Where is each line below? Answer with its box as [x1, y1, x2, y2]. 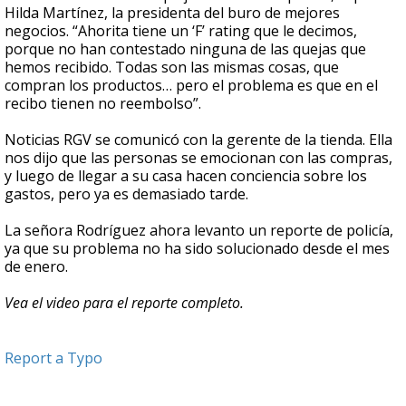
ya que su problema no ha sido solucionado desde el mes [5, 238, 390, 259]
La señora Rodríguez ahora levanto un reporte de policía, [5, 220, 393, 241]
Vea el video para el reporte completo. [5, 293, 244, 314]
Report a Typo [5, 348, 102, 369]
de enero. [5, 256, 68, 277]
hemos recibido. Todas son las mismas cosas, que [5, 57, 339, 78]
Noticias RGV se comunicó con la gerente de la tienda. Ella [5, 130, 392, 150]
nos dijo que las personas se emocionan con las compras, [5, 148, 392, 169]
